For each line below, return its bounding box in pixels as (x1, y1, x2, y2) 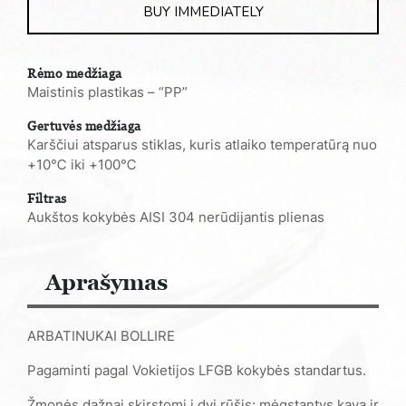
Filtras (27, 189, 67, 206)
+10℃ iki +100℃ (27, 155, 137, 173)
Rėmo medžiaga (27, 64, 122, 81)
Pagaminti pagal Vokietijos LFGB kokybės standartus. (27, 361, 366, 379)
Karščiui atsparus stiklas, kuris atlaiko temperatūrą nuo (27, 135, 377, 153)
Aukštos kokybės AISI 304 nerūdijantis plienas (27, 208, 324, 226)
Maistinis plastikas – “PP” (27, 82, 188, 101)
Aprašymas (45, 268, 168, 295)
